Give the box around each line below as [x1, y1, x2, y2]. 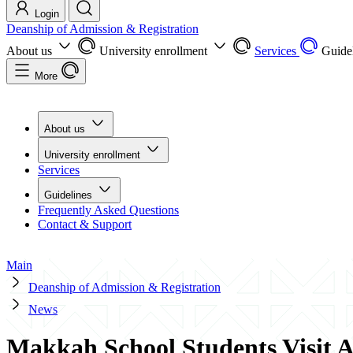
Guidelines [44, 188, 95, 201]
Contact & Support [38, 217, 132, 231]
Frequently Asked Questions [38, 203, 179, 217]
